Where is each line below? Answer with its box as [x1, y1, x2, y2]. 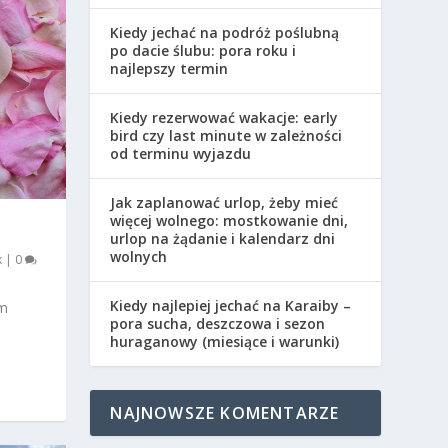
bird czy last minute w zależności [110, 126, 343, 146]
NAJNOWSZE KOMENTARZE [110, 402, 340, 425]
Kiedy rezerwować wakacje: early [110, 108, 339, 128]
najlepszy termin [110, 59, 229, 79]
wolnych [110, 247, 168, 267]
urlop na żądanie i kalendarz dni [110, 229, 336, 249]
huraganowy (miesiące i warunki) [110, 332, 340, 352]
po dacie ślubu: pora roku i [110, 41, 297, 61]
